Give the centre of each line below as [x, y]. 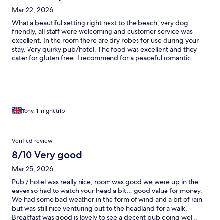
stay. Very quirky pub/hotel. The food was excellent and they [104, 49]
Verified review [32, 141]
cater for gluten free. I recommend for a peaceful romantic [101, 58]
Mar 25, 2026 [32, 169]
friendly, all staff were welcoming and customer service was [102, 32]
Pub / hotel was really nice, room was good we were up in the [105, 182]
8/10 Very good [47, 155]
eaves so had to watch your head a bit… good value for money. [107, 191]
